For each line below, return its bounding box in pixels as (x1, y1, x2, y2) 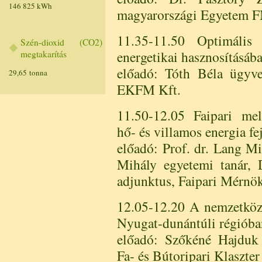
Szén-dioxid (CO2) (20, 36, 102, 48)
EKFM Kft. (117, 80, 181, 99)
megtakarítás (20, 48, 67, 60)
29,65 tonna (9, 67, 47, 78)
